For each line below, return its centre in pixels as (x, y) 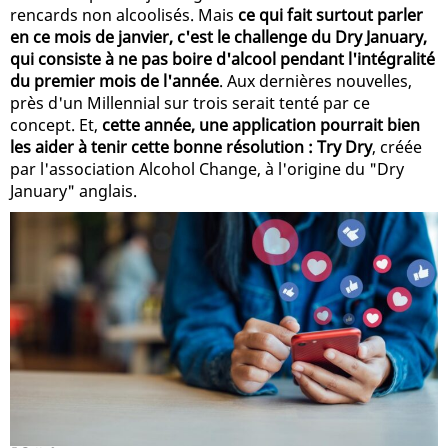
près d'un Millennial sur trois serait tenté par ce (190, 102)
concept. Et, (56, 124)
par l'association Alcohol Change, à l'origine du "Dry (207, 168)
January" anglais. (73, 190)
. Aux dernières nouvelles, (315, 80)
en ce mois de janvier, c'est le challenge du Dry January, (218, 36)
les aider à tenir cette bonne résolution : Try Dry (191, 146)
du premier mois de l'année (114, 80)
